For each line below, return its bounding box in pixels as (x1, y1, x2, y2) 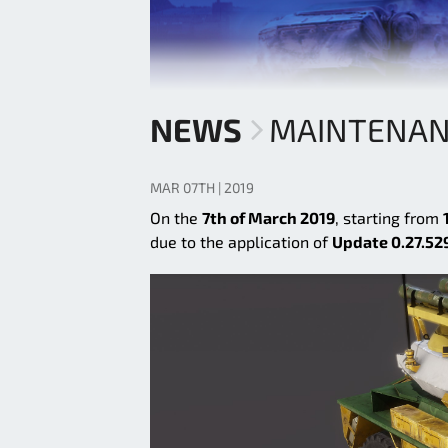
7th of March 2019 (202, 208, 335, 228)
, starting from (335, 208, 443, 228)
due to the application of (150, 232, 332, 252)
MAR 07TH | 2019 (150, 179, 254, 197)
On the (150, 208, 202, 228)
